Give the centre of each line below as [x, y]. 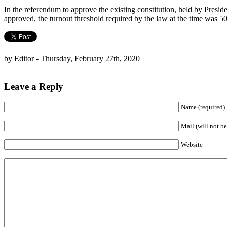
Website [192, 144]
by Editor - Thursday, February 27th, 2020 [72, 59]
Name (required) [203, 107]
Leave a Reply [34, 86]
